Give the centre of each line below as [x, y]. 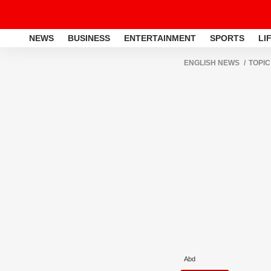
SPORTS [227, 38]
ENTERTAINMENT [160, 38]
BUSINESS [89, 38]
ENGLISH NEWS [212, 63]
